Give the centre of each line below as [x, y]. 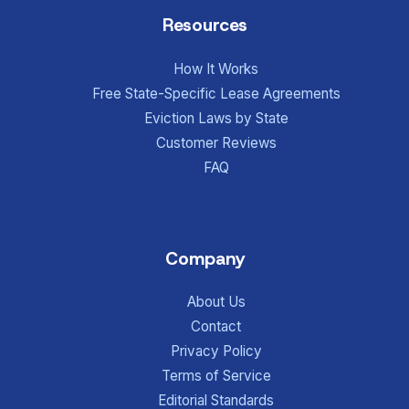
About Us [216, 302]
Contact [216, 327]
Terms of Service [216, 376]
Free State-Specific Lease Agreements [216, 93]
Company [204, 259]
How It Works [216, 68]
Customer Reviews [216, 142]
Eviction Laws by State [216, 118]
